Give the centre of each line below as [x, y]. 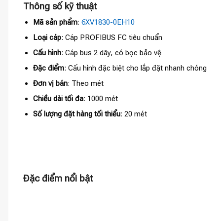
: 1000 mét [100, 98]
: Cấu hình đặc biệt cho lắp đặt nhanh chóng [135, 68]
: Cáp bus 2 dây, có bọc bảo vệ [111, 53]
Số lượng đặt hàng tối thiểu [76, 114]
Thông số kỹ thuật [60, 7]
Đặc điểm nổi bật [58, 178]
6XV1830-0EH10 [108, 22]
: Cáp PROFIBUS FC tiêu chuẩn [111, 37]
